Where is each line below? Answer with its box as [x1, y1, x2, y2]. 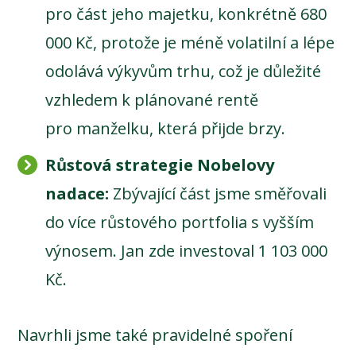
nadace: [45, 182, 110, 204]
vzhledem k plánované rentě [45, 88, 259, 110]
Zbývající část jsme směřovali [109, 182, 327, 204]
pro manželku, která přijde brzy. [45, 117, 286, 139]
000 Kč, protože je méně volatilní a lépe [45, 31, 335, 53]
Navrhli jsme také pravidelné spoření [17, 323, 293, 346]
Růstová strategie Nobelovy [45, 153, 275, 176]
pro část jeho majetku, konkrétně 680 [45, 2, 327, 25]
